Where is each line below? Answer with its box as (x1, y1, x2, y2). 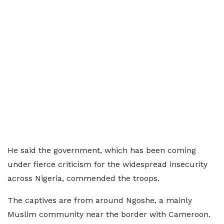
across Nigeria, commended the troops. (7, 173, 159, 183)
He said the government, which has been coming (7, 145, 196, 155)
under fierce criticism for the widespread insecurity (7, 159, 207, 169)
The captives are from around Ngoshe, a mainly (7, 195, 192, 205)
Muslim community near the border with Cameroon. (7, 209, 210, 219)
